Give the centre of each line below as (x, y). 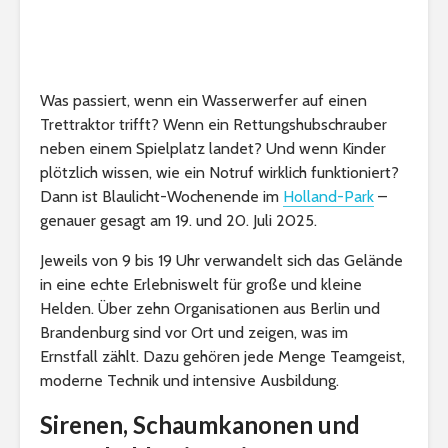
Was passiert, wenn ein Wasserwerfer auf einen (203, 100)
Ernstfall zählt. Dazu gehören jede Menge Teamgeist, (222, 356)
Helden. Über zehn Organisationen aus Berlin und (210, 308)
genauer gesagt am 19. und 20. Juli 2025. (178, 220)
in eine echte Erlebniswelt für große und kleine (201, 284)
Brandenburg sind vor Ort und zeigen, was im (194, 332)
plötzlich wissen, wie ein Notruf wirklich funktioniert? (219, 172)
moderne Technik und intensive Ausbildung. (189, 380)
